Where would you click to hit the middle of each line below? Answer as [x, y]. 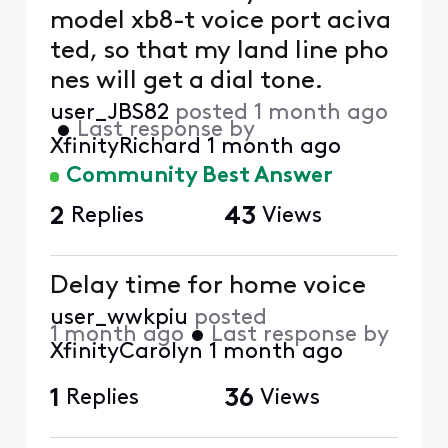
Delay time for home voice [207, 286]
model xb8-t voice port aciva [220, 21]
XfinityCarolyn [126, 352]
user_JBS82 [109, 113]
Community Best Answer [199, 177]
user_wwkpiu [118, 318]
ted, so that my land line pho [172, 51]
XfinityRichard [125, 147]
